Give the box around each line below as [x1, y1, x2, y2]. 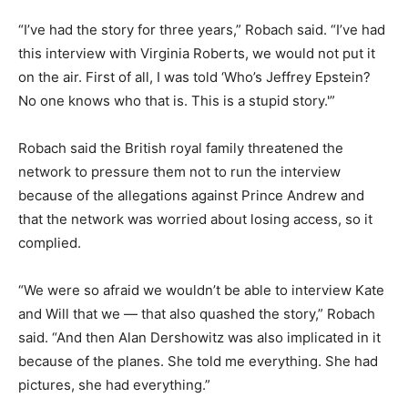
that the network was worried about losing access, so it [18, 209, 372, 228]
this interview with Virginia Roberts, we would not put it [18, 44, 375, 62]
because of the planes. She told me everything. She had [18, 352, 378, 370]
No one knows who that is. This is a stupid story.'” [18, 91, 335, 109]
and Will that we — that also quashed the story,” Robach [18, 304, 375, 322]
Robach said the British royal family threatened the [18, 138, 343, 157]
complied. [18, 233, 81, 251]
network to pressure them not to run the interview [18, 162, 341, 180]
